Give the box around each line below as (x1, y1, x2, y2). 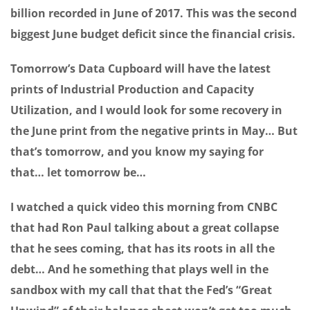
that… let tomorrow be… (10, 165, 146, 181)
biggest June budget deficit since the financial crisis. (10, 26, 295, 42)
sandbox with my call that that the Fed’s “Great (10, 282, 272, 298)
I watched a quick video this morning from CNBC (10, 199, 277, 215)
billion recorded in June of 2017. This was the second (10, 6, 297, 21)
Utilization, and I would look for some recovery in (10, 102, 282, 118)
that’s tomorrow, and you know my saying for (10, 144, 264, 160)
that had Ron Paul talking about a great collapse (10, 220, 279, 236)
